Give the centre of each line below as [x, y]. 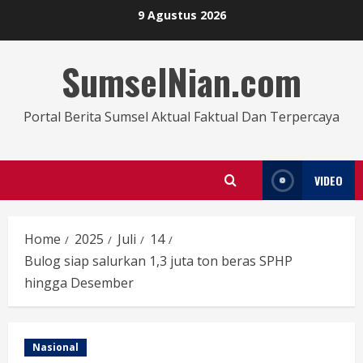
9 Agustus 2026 [181, 15]
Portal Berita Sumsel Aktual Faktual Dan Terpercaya [181, 117]
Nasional [56, 347]
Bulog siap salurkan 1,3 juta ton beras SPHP [158, 261]
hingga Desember [79, 283]
